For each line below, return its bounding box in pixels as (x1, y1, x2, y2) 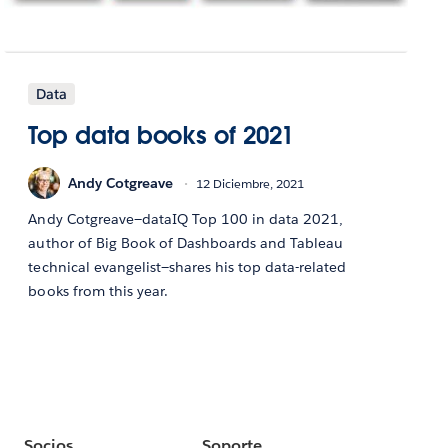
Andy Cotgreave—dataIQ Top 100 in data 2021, (28, 210, 344, 229)
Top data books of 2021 (28, 120, 295, 152)
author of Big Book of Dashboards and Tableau (28, 234, 344, 253)
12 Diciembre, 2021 (196, 174, 305, 192)
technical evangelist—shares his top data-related (28, 258, 347, 277)
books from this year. (28, 282, 172, 301)
